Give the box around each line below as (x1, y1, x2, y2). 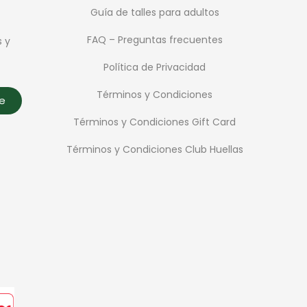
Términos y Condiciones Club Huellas (66, 142, 243, 156)
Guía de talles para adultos (90, 5, 219, 19)
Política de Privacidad (103, 60, 206, 74)
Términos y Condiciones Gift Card (73, 114, 236, 129)
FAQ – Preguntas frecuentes (86, 32, 223, 47)
